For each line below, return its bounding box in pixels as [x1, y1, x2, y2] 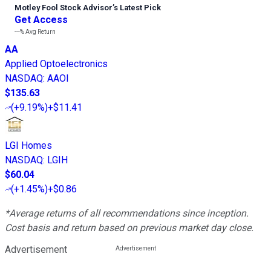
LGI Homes [5, 140, 52, 152]
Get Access [15, 14, 68, 26]
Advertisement [5, 244, 67, 256]
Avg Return [24, 28, 56, 36]
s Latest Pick [114, 3, 161, 13]
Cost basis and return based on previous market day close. [5, 222, 253, 234]
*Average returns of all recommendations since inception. [5, 207, 249, 220]
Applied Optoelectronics [5, 58, 108, 70]
